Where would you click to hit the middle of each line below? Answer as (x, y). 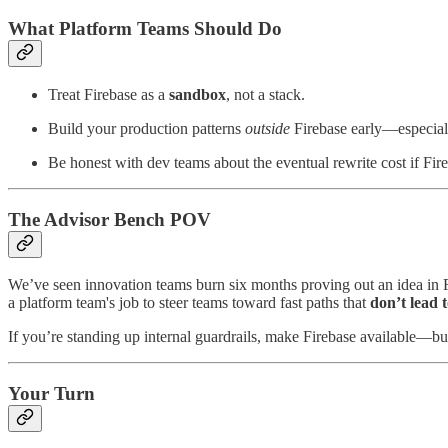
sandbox (197, 94)
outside (267, 128)
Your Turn (51, 393)
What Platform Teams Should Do (145, 29)
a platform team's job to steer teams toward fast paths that (189, 303)
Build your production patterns (146, 128)
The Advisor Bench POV (109, 219)
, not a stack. (265, 94)
